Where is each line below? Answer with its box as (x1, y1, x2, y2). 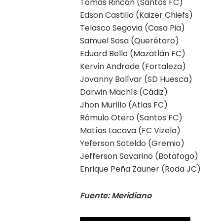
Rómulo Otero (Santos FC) (80, 111, 183, 123)
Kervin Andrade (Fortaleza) (80, 60, 186, 72)
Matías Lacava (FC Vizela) (80, 124, 181, 136)
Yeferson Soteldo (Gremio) (80, 137, 184, 149)
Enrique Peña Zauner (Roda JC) (80, 163, 201, 175)
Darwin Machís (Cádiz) (80, 86, 168, 98)
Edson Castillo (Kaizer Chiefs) (80, 9, 193, 21)
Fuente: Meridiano (80, 189, 153, 201)
